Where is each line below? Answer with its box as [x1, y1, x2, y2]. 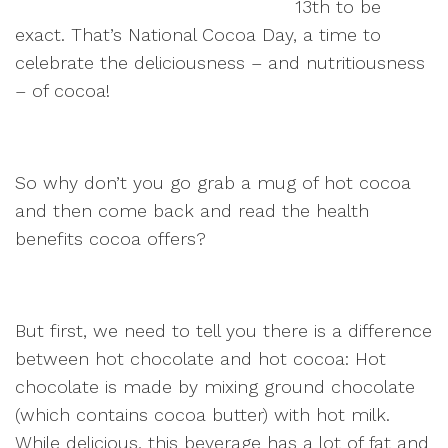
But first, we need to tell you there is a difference [15, 320, 432, 341]
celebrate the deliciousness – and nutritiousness [15, 52, 425, 73]
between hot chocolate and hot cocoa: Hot [15, 348, 386, 369]
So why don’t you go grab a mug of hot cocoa [15, 172, 411, 193]
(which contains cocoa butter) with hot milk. [15, 404, 390, 425]
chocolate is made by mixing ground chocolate [15, 376, 415, 397]
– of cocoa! [15, 80, 110, 101]
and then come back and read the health [15, 200, 369, 221]
